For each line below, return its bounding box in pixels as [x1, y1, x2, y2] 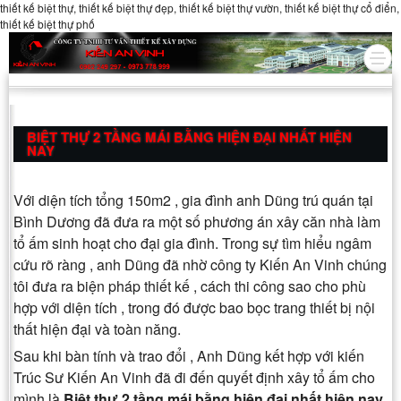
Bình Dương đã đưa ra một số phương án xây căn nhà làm [13, 211, 380, 233]
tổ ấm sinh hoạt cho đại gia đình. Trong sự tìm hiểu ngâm [13, 233, 371, 254]
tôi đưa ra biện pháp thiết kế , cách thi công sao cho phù [13, 276, 366, 297]
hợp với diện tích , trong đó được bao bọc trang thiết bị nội [13, 297, 375, 319]
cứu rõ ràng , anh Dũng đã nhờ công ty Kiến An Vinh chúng [13, 254, 387, 276]
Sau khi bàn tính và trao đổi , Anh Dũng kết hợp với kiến [13, 346, 364, 367]
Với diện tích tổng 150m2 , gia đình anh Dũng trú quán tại [13, 190, 373, 211]
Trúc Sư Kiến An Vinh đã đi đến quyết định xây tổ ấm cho [13, 367, 375, 388]
